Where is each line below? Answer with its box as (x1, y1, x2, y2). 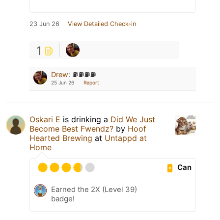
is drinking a (60, 114, 110, 124)
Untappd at (105, 133, 147, 143)
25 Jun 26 (51, 79, 74, 85)
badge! (51, 193, 75, 203)
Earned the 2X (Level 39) (51, 184, 137, 194)
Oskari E (29, 114, 60, 124)
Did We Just (110, 114, 155, 124)
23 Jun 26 (29, 20, 59, 27)
